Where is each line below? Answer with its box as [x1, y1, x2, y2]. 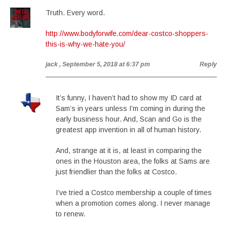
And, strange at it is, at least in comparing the [56, 146, 202, 155]
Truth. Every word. [46, 9, 105, 17]
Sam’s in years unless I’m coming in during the [56, 104, 205, 112]
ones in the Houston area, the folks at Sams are [56, 157, 210, 165]
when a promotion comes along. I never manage [56, 199, 210, 207]
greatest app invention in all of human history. [56, 126, 201, 134]
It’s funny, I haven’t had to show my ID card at [56, 94, 202, 102]
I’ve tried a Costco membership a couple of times [56, 188, 212, 197]
